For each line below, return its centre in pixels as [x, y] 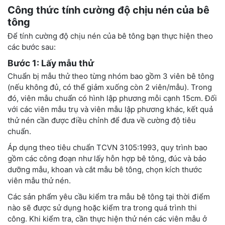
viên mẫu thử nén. [39, 180]
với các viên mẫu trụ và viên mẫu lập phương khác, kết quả [110, 109]
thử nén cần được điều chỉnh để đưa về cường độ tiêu [102, 120]
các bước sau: [32, 47]
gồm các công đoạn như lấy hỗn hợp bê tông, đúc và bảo [107, 158]
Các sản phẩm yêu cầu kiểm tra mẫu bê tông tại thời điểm [109, 196]
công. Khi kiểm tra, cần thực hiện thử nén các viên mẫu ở [107, 218]
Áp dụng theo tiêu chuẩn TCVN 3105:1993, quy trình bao [107, 147]
